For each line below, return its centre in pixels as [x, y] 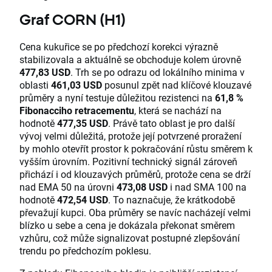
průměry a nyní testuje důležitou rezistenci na [117, 98]
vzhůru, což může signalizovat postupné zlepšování [130, 238]
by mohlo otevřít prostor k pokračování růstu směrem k [136, 149]
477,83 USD [45, 72]
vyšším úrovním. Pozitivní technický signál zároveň [128, 161]
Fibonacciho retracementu [77, 110]
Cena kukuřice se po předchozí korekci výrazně [119, 47]
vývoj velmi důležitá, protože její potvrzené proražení [131, 136]
